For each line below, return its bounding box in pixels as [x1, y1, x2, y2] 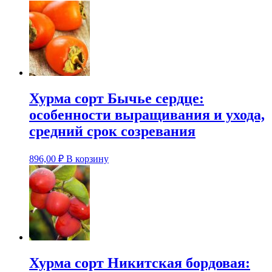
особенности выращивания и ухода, [29, 107, 265, 123]
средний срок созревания [29, 123, 195, 140]
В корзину [66, 154, 109, 165]
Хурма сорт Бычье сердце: [29, 90, 204, 107]
